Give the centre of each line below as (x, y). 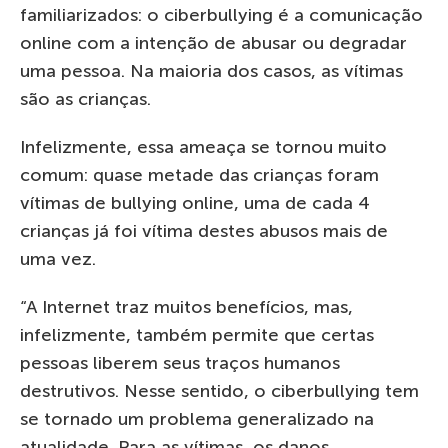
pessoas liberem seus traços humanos (180, 363)
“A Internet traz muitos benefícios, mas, (186, 307)
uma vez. (58, 259)
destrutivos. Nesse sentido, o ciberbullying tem (219, 391)
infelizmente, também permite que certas (197, 335)
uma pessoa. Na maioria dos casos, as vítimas (211, 71)
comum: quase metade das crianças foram (199, 175)
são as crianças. (85, 99)
